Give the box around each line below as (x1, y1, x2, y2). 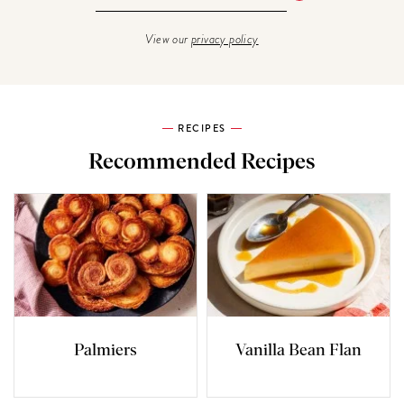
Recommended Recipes (88, 151, 316, 174)
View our (145, 30, 191, 49)
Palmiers (74, 343, 137, 360)
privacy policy (191, 30, 259, 49)
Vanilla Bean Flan (234, 343, 362, 360)
